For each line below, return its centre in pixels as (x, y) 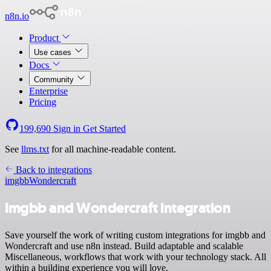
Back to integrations (53, 170)
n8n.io (17, 16)
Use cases (54, 52)
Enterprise (48, 91)
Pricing (43, 102)
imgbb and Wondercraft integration (118, 208)
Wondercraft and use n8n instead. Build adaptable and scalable (124, 246)
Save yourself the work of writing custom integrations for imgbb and (135, 235)
